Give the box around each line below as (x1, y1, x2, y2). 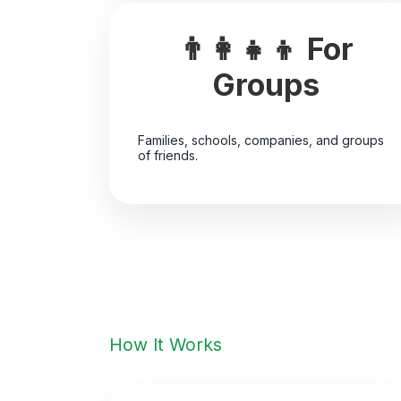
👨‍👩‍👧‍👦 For (177, 30, 354, 67)
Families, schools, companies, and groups (138, 132, 384, 149)
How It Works (109, 333, 222, 355)
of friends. (138, 148, 198, 164)
